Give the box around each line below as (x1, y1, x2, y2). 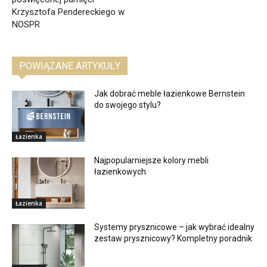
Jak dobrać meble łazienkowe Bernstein (94, 89, 246, 99)
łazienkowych (94, 166, 147, 176)
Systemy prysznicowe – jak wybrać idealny (94, 222, 255, 232)
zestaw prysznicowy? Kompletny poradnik (94, 233, 253, 243)
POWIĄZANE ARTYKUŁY (19, 60, 120, 72)
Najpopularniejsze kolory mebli (94, 155, 209, 165)
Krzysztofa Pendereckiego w (12, 7, 125, 18)
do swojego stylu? (94, 100, 162, 110)
